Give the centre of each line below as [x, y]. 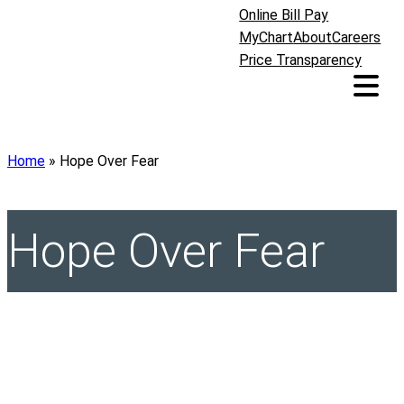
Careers [357, 38]
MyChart [266, 38]
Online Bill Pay [284, 15]
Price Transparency [301, 60]
